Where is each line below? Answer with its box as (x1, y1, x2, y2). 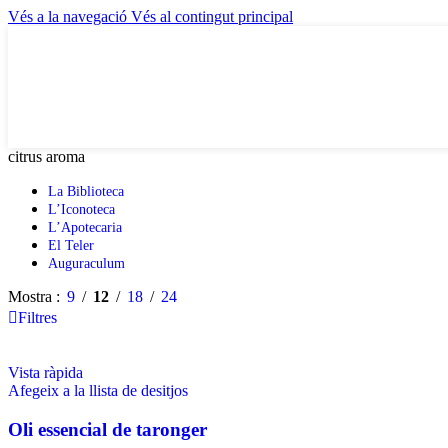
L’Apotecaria (48, 220, 122, 235)
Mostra (8, 288, 56, 305)
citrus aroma (8, 148, 85, 165)
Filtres (18, 309, 57, 326)
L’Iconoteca (48, 202, 115, 217)
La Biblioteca (48, 184, 124, 199)
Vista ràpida (8, 364, 83, 381)
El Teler (48, 238, 94, 253)
